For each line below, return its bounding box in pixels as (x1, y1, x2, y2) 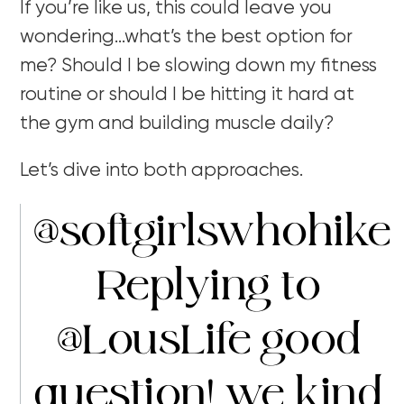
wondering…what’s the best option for (20, 27, 353, 47)
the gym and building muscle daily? (20, 114, 335, 133)
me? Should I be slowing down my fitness (20, 56, 378, 76)
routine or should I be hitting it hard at (20, 85, 355, 105)
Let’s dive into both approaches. (20, 161, 304, 180)
